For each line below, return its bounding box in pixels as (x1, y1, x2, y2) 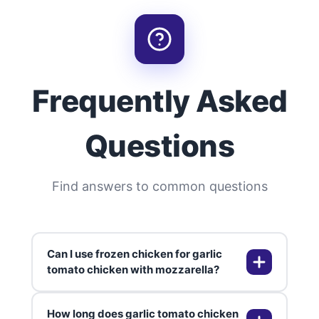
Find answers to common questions (51, 178, 268, 194)
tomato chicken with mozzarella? (47, 262, 219, 276)
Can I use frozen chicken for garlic (47, 246, 222, 261)
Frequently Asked (31, 82, 288, 119)
